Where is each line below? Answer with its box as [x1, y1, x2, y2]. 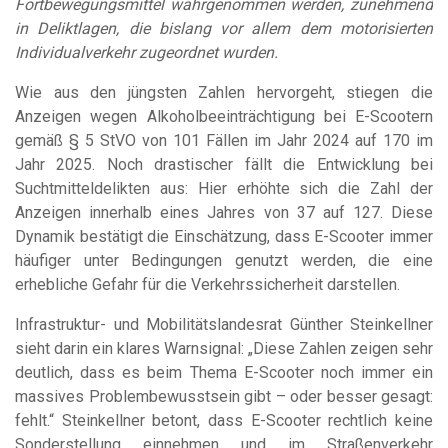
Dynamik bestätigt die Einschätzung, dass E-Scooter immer [15, 227, 433, 247]
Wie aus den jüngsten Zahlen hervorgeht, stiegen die [15, 83, 433, 103]
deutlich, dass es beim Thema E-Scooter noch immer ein [15, 363, 433, 383]
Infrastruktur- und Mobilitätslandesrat [15, 315, 290, 335]
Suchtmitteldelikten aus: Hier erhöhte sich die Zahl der [15, 179, 433, 199]
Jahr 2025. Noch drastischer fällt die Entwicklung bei [15, 155, 433, 175]
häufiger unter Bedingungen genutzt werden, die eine [15, 251, 433, 271]
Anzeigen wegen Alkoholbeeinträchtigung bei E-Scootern [15, 107, 433, 127]
